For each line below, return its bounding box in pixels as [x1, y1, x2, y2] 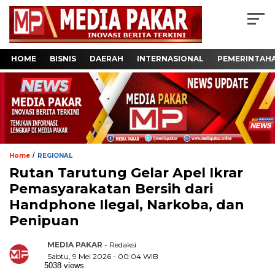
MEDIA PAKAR [47, 239, 103, 249]
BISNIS [50, 54, 76, 64]
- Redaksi [104, 239, 136, 249]
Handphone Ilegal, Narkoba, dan [9, 196, 244, 213]
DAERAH [90, 54, 123, 64]
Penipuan [9, 212, 79, 229]
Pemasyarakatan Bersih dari [9, 180, 213, 197]
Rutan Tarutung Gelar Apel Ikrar [9, 164, 243, 181]
